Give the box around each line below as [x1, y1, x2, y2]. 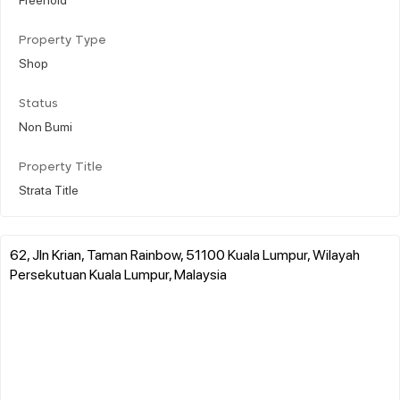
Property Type [19, 34, 106, 46]
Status [19, 97, 58, 110]
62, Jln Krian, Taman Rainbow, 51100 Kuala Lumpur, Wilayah [10, 244, 360, 263]
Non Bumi [19, 117, 72, 134]
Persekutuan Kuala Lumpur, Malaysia [10, 263, 227, 283]
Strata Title [19, 180, 79, 197]
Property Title [19, 161, 103, 173]
